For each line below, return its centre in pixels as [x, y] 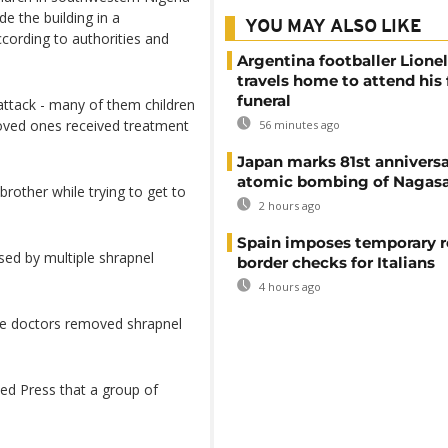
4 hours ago [288, 286]
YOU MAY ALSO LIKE [333, 27]
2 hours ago [288, 205]
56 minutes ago [298, 124]
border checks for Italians [336, 262]
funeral [264, 100]
